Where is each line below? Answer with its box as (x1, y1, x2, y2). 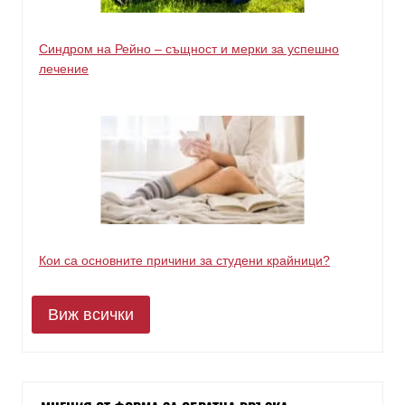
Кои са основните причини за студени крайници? (39, 252, 330, 268)
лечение (39, 61, 89, 76)
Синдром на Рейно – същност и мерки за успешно (39, 41, 339, 56)
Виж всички (48, 306, 134, 325)
